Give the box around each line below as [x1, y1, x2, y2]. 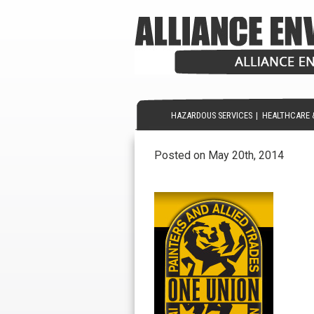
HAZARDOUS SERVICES [170, 110, 252, 121]
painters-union [154, 160, 245, 178]
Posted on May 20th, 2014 [154, 149, 284, 162]
